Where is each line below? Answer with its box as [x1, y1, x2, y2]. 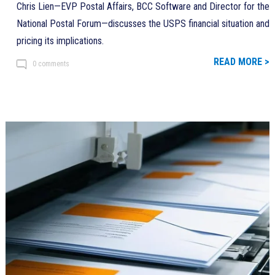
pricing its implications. [16, 34, 104, 47]
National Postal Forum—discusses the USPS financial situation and [16, 17, 269, 29]
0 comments [32, 59, 69, 68]
